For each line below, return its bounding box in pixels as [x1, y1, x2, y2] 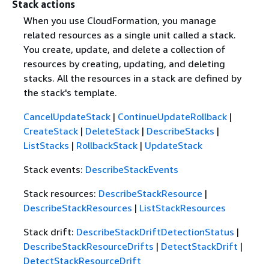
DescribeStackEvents [85, 163, 178, 176]
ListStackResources [139, 202, 226, 214]
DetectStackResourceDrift [23, 255, 141, 267]
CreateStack [23, 125, 78, 138]
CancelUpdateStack [23, 110, 110, 123]
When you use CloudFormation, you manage [23, 14, 216, 27]
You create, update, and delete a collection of [23, 43, 226, 56]
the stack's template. [23, 86, 117, 99]
